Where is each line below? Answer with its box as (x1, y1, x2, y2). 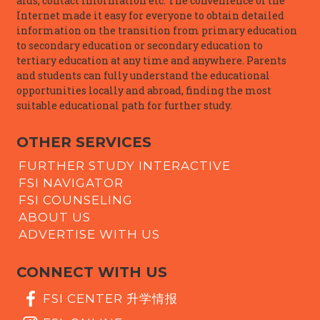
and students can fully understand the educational (16, 69, 270, 83)
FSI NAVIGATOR (19, 176, 124, 191)
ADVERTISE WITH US (19, 227, 161, 242)
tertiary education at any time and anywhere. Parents (16, 54, 286, 68)
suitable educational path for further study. (16, 99, 232, 113)
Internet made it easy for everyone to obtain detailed (16, 9, 284, 23)
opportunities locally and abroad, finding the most (16, 84, 271, 98)
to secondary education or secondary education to (16, 39, 263, 53)
